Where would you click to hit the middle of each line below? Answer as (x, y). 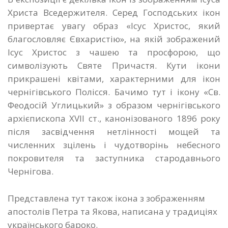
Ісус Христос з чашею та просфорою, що (114, 52)
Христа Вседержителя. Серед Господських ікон (114, 13)
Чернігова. (31, 172)
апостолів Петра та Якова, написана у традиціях (112, 212)
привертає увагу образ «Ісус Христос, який (114, 26)
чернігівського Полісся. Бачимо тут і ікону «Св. (114, 92)
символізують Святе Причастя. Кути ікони (114, 66)
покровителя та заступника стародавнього (114, 158)
